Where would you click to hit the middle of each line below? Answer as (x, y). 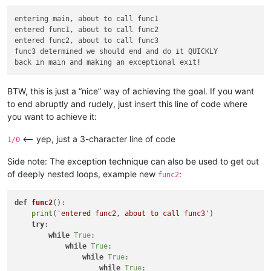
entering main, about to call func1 (87, 18)
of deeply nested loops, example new (83, 174)
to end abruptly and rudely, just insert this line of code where (127, 103)
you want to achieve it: (52, 116)
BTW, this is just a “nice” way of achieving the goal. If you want (131, 91)
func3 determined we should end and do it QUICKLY (116, 51)
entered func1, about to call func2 (87, 29)
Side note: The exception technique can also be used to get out (133, 161)
